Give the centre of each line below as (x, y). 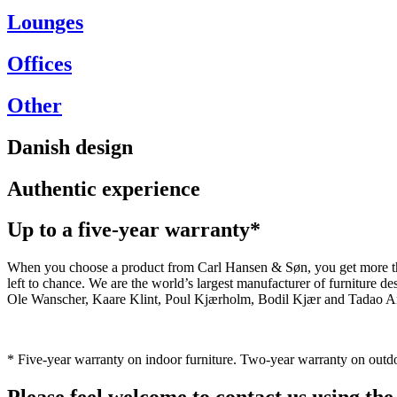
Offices (39, 63)
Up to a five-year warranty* (134, 230)
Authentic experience (104, 188)
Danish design (70, 147)
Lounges (45, 22)
